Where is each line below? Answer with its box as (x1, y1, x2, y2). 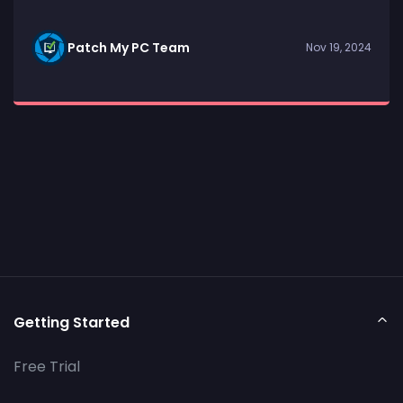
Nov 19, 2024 (306, 40, 372, 55)
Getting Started (13, 312, 130, 333)
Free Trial (13, 356, 80, 377)
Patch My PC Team (67, 38, 190, 57)
